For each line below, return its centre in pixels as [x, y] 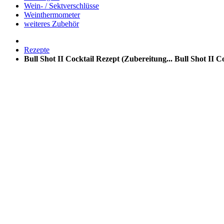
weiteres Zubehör [51, 23]
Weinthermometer [52, 14]
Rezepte [37, 49]
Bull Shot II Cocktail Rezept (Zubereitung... [98, 58]
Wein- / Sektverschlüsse [61, 5]
